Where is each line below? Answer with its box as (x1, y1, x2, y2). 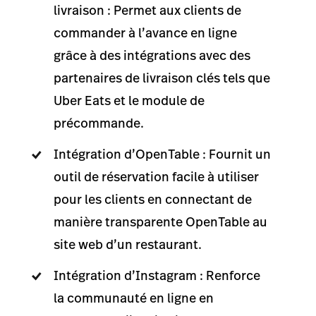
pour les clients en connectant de (54, 190, 252, 208)
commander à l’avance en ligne (54, 23, 237, 42)
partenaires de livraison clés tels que (54, 68, 270, 87)
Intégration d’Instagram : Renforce (54, 266, 260, 284)
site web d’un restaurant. (54, 235, 202, 253)
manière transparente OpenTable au (54, 212, 267, 231)
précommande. (54, 114, 144, 132)
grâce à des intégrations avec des (54, 46, 250, 64)
